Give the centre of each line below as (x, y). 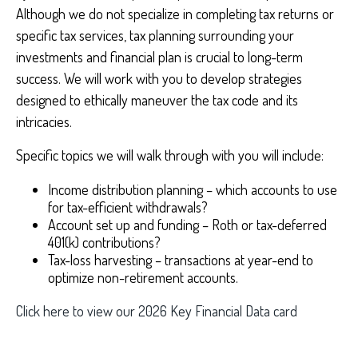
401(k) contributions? (104, 242)
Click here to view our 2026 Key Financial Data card (157, 311)
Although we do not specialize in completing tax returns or (175, 14)
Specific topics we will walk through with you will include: (170, 155)
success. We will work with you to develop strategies (159, 78)
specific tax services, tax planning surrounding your (155, 35)
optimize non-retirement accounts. (145, 277)
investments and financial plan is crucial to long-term (159, 57)
